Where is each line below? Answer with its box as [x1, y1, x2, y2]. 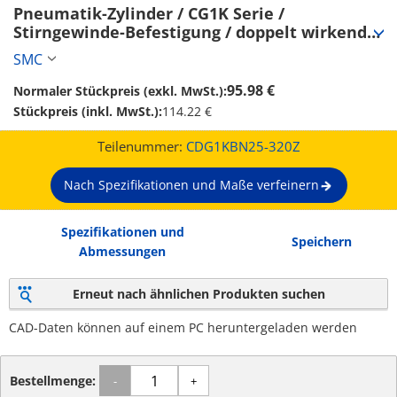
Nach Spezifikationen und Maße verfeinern [63, 176, 319, 193]
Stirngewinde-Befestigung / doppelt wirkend [13, 21, 367, 43]
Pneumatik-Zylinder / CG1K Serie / [13, 3, 284, 24]
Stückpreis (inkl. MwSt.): [13, 103, 162, 120]
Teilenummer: [97, 137, 186, 155]
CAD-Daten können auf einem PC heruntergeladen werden [9, 319, 357, 336]
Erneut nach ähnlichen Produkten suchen [72, 284, 325, 302]
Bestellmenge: [10, 371, 99, 389]
